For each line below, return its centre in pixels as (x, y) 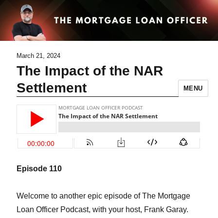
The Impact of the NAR (90, 71)
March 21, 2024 (39, 56)
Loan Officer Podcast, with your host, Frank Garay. (103, 209)
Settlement (52, 88)
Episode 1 (35, 169)
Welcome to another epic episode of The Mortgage (104, 196)
